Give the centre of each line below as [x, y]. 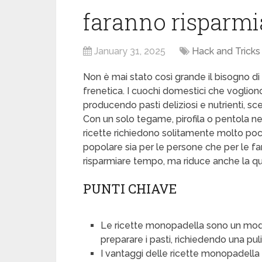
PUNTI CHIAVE [130, 189]
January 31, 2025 [130, 51]
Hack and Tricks [226, 51]
